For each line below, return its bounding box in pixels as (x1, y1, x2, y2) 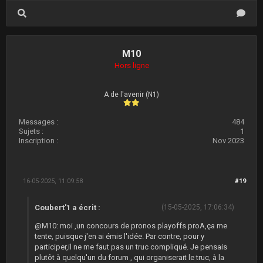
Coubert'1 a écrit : (35, 203, 100, 212)
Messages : (19, 117, 58, 126)
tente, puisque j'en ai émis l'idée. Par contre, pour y (35, 232, 204, 241)
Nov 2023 (213, 136, 244, 145)
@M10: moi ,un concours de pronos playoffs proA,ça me (35, 221, 227, 230)
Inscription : (19, 136, 58, 145)
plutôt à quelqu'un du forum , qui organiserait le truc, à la (35, 253, 224, 262)
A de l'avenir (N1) (104, 90, 159, 99)
